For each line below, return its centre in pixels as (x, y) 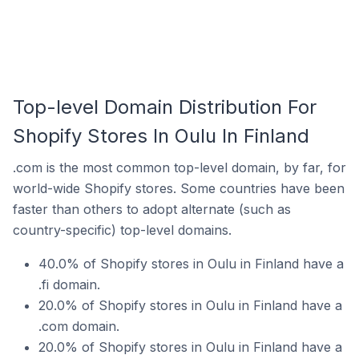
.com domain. (79, 326)
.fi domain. (69, 284)
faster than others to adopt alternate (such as (152, 209)
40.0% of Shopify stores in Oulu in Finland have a (191, 264)
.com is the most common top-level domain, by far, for (179, 167)
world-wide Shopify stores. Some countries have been (179, 188)
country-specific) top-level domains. (122, 230)
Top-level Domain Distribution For (165, 107)
